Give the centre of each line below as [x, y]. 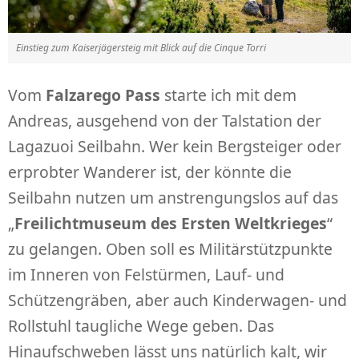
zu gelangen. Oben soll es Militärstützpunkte [170, 249]
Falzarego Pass [103, 95]
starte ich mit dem [228, 95]
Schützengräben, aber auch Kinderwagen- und [177, 301]
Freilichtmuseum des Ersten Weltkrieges [171, 224]
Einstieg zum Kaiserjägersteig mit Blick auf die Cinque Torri [141, 48]
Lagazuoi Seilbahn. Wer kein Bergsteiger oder [175, 147]
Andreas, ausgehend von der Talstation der [165, 121]
